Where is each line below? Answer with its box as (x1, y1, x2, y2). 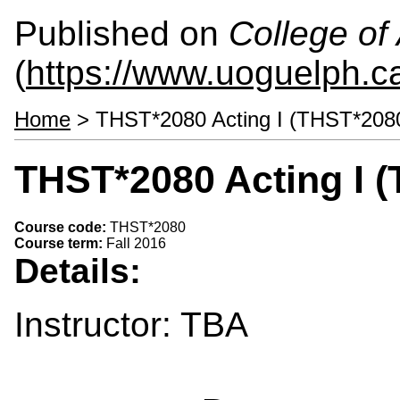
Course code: (14, 219, 110, 235)
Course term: (14, 235, 106, 251)
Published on (14, 14, 229, 53)
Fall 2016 (106, 235, 166, 251)
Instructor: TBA (14, 304, 248, 344)
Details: (14, 251, 151, 290)
